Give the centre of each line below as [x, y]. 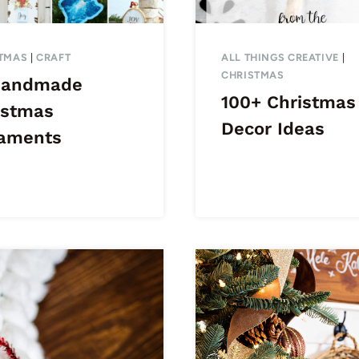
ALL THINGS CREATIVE [280, 58]
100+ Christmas [288, 103]
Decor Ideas [273, 129]
